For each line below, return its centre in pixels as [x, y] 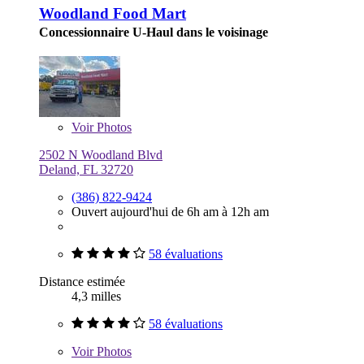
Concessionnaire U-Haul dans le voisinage [154, 32]
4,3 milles [96, 296]
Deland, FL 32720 [86, 169]
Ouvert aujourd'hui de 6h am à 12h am [170, 211]
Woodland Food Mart [113, 13]
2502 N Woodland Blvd [101, 154]
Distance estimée [82, 281]
